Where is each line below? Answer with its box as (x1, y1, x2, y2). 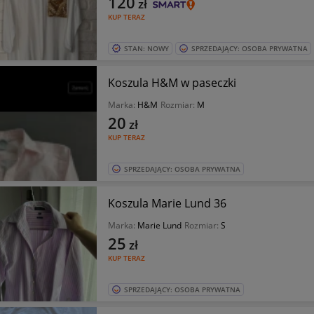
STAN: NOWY (123, 43, 169, 53)
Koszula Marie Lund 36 (107, 196, 226, 211)
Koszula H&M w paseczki (107, 75, 236, 90)
